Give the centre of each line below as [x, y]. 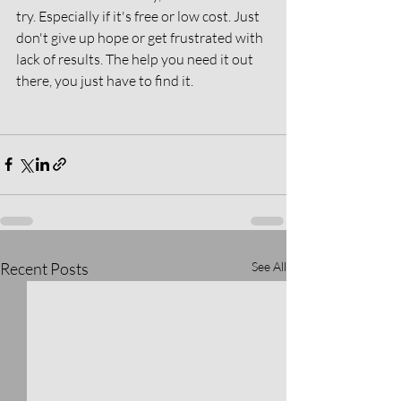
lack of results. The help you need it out [136, 59]
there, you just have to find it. [106, 80]
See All [269, 266]
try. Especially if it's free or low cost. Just [139, 16]
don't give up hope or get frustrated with [141, 37]
